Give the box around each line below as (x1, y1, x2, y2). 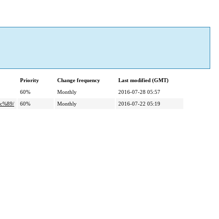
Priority (20, 77, 39, 84)
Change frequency (57, 77, 100, 84)
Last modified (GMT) (118, 77, 169, 84)
